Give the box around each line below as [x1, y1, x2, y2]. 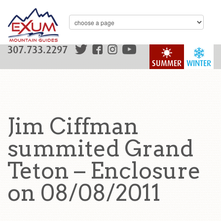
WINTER [186, 59, 211, 68]
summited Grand [7, 135, 193, 162]
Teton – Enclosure [7, 157, 201, 184]
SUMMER [152, 59, 182, 68]
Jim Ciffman [7, 113, 139, 140]
